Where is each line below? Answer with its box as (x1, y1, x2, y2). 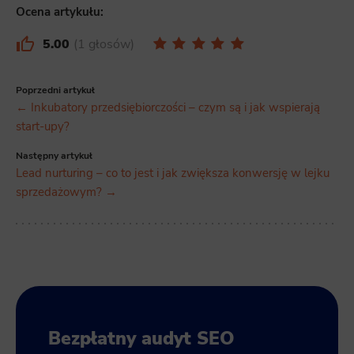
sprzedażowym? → (16, 183, 117, 200)
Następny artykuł (16, 149, 92, 162)
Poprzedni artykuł (16, 83, 95, 96)
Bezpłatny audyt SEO (47, 326, 235, 352)
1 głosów (77, 35, 130, 53)
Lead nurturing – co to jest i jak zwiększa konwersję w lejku (16, 164, 330, 181)
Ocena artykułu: (16, 4, 104, 21)
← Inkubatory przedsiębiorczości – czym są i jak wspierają (16, 99, 320, 115)
